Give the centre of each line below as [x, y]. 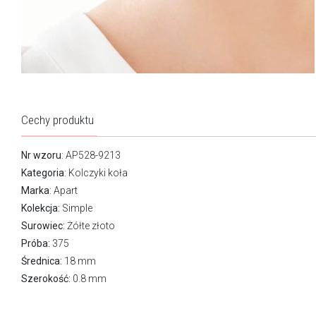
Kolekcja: [41, 208]
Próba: [36, 243]
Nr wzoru [41, 155]
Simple [77, 208]
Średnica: [42, 261]
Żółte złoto [90, 225]
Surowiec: [43, 225]
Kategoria [43, 172]
